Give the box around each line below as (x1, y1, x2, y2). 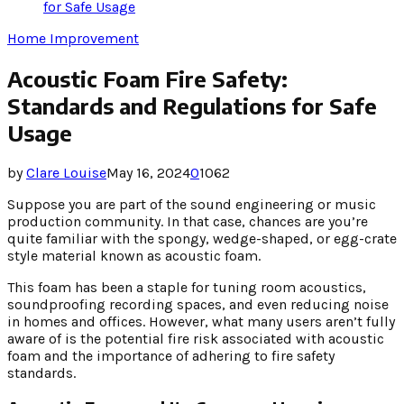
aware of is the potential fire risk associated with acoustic (7, 329, 384, 347)
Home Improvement (7, 30, 139, 47)
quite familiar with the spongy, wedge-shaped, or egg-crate (7, 229, 397, 247)
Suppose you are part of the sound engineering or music (7, 195, 376, 213)
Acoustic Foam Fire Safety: (7, 64, 288, 92)
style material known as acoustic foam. (7, 246, 261, 264)
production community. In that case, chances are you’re (7, 212, 368, 230)
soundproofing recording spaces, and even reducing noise (7, 295, 389, 313)
